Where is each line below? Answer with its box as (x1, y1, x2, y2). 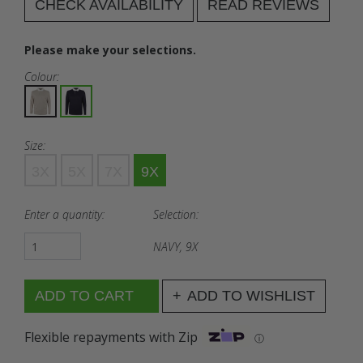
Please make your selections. (24, 42, 196, 58)
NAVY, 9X (153, 238, 199, 254)
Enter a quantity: (24, 207, 105, 222)
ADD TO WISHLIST (187, 288, 315, 304)
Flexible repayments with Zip (24, 327, 198, 346)
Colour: (24, 69, 59, 84)
